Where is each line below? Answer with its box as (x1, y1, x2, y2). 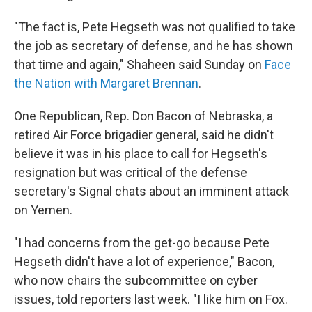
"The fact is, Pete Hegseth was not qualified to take (14, 19, 295, 34)
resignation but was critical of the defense (14, 165, 247, 180)
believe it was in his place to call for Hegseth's (14, 146, 267, 161)
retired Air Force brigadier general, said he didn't (14, 127, 274, 142)
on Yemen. (14, 203, 72, 217)
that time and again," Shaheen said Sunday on (14, 57, 265, 72)
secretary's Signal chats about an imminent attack (14, 184, 289, 198)
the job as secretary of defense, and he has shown (14, 38, 293, 53)
